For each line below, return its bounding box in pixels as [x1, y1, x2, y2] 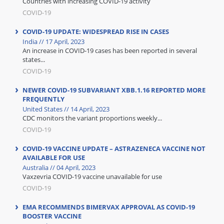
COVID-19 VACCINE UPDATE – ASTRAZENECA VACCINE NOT [22, 144, 205, 153]
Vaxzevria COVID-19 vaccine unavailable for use [22, 172, 162, 181]
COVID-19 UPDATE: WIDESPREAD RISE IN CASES [22, 27, 169, 36]
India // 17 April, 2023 [22, 37, 84, 46]
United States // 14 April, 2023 [22, 104, 109, 113]
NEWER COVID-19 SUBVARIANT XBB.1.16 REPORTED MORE [22, 85, 205, 94]
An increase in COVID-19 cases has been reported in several [22, 46, 197, 55]
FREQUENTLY [22, 94, 64, 103]
